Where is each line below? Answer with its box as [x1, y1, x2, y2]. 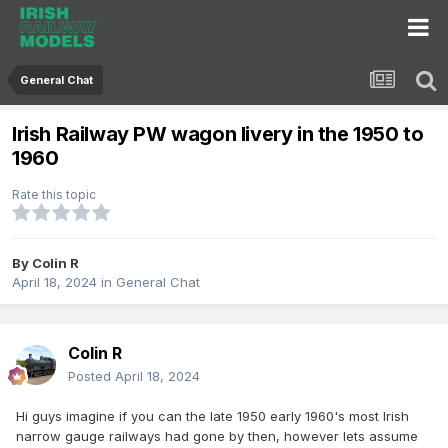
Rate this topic [12, 187, 96, 203]
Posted [68, 368, 115, 385]
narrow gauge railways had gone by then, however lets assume [16, 428, 418, 445]
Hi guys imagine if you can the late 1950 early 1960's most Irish [16, 408, 409, 425]
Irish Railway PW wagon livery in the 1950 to [12, 122, 424, 147]
